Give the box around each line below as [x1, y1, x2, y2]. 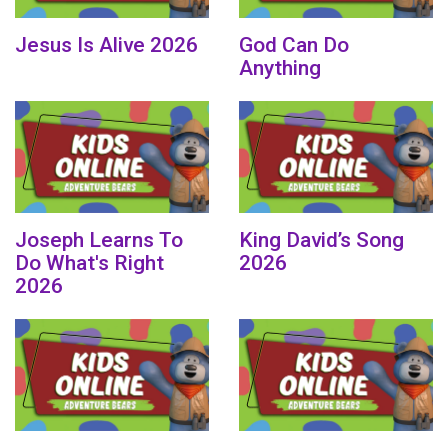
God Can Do [239, 33, 349, 58]
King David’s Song [239, 228, 404, 253]
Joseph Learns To [15, 228, 183, 253]
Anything [239, 56, 321, 81]
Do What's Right [15, 251, 164, 276]
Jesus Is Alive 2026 [15, 33, 198, 58]
